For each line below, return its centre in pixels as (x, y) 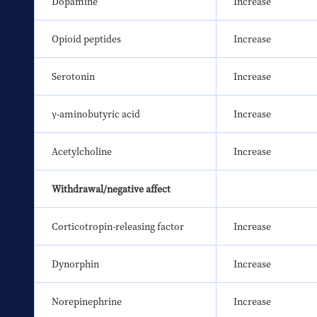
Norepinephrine (87, 302)
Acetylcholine (82, 152)
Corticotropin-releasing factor (118, 227)
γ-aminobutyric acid (96, 114)
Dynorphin (75, 264)
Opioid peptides (86, 39)
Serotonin (73, 77)
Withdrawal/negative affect (111, 189)
